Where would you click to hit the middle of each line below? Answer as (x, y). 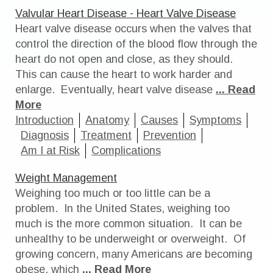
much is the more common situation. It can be (129, 224)
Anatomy (107, 120)
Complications (126, 151)
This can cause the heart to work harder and (124, 74)
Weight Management (66, 178)
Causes (159, 120)
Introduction (44, 120)
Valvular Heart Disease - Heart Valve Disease (126, 13)
